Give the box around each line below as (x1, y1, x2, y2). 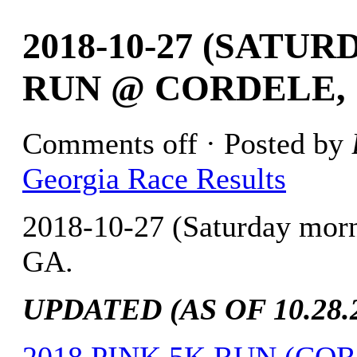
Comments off (22, 127, 198, 161)
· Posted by (198, 127, 351, 161)
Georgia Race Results (22, 162, 286, 196)
